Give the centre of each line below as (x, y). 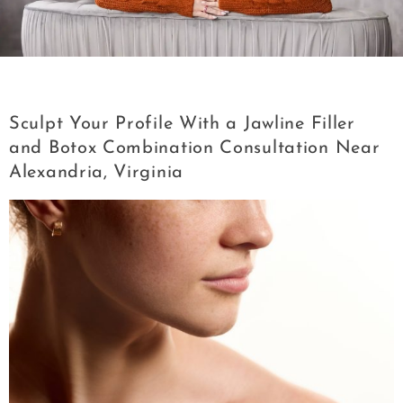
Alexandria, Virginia (96, 172)
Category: (63, 81)
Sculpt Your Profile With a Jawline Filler (182, 124)
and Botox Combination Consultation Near (195, 148)
